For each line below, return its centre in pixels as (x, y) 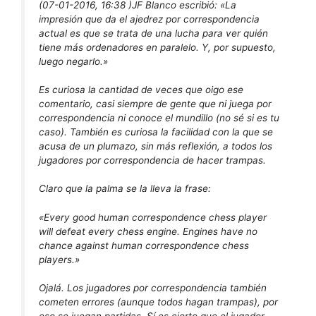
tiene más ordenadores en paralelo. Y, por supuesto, (157, 47)
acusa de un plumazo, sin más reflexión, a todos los (156, 146)
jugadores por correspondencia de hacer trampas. (152, 160)
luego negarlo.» (73, 61)
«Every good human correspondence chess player (153, 217)
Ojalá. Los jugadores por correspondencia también (153, 288)
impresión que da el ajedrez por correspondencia (149, 19)
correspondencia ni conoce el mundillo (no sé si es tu (159, 117)
